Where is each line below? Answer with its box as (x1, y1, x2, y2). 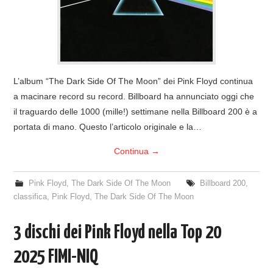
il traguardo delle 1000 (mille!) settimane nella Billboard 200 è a (13, 106, 258, 116)
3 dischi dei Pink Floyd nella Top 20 (13, 222, 222, 243)
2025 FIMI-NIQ (13, 247, 99, 267)
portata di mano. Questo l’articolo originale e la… (13, 121, 202, 132)
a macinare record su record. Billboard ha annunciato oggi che (13, 91, 255, 101)
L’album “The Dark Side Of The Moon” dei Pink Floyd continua (13, 76, 253, 86)
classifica (13, 192, 48, 201)
